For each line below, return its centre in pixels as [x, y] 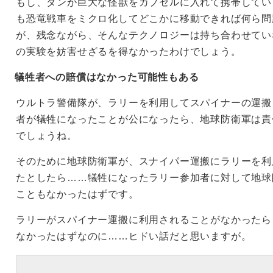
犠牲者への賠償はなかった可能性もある [107, 77]
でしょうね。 [47, 136]
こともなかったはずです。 [77, 194]
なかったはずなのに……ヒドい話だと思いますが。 [134, 236]
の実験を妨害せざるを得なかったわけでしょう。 [129, 51]
